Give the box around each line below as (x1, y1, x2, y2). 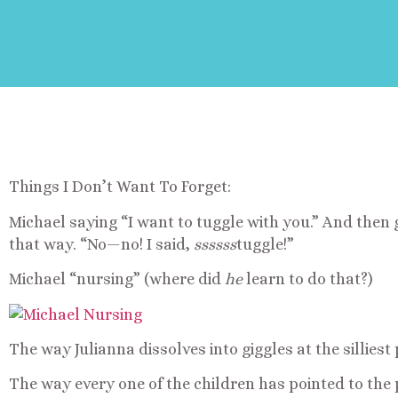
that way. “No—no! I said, (9, 235, 194, 253)
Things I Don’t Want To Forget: (9, 178, 231, 196)
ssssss (194, 235, 236, 253)
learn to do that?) (246, 270, 373, 289)
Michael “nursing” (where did (9, 270, 225, 289)
